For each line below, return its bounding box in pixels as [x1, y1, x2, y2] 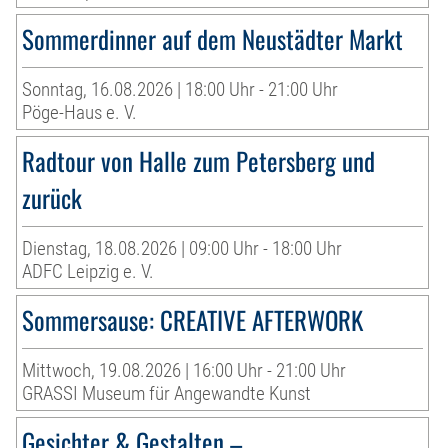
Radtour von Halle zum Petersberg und [22, 141, 376, 179]
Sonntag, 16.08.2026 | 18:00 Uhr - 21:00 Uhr [22, 77, 339, 101]
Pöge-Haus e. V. [22, 100, 138, 124]
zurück [22, 178, 83, 216]
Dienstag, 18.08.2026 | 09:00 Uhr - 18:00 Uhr [22, 236, 343, 260]
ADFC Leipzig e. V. [22, 259, 155, 283]
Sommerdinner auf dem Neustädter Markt [22, 19, 404, 57]
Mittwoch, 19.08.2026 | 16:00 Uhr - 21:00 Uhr [22, 358, 347, 382]
